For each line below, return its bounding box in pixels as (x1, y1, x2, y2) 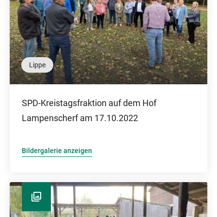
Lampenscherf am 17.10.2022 (22, 113, 138, 123)
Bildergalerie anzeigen (22, 147, 92, 155)
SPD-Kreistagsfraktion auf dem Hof (22, 98, 156, 108)
